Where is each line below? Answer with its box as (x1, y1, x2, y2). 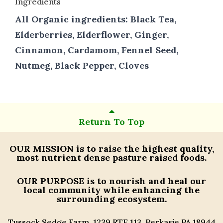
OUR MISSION (9, 142, 74, 154)
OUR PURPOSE (17, 175, 84, 187)
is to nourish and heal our (84, 175, 206, 187)
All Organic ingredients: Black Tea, (15, 13, 176, 25)
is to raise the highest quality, (73, 142, 214, 154)
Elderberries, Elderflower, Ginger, (15, 28, 169, 40)
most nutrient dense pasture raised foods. (16, 151, 207, 163)
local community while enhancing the (23, 184, 200, 196)
